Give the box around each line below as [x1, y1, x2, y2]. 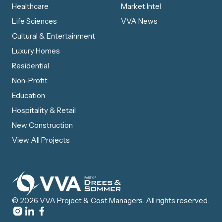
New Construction [12, 120, 73, 130]
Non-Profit [12, 75, 48, 85]
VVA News [121, 16, 158, 26]
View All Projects [12, 135, 70, 145]
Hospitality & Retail [12, 105, 76, 115]
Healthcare [12, 1, 49, 11]
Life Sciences [12, 16, 57, 26]
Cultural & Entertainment [12, 31, 95, 41]
